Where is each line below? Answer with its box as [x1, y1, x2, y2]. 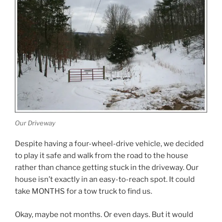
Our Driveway [15, 118, 55, 127]
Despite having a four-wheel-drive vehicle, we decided [15, 139, 204, 149]
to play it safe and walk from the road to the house [15, 151, 188, 161]
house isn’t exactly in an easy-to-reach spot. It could [15, 175, 195, 184]
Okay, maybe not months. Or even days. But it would [15, 210, 193, 219]
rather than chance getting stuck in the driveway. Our [15, 163, 199, 172]
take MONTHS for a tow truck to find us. [15, 187, 152, 196]
